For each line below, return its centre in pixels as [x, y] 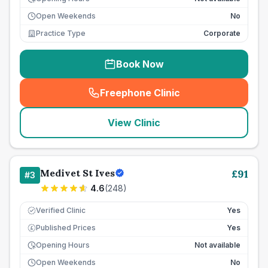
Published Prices [66, 228]
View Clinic [134, 123]
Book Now [140, 64]
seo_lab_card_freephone [196, 99]
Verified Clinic [61, 210]
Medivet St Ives [77, 173]
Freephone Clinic [140, 93]
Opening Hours [63, 245]
